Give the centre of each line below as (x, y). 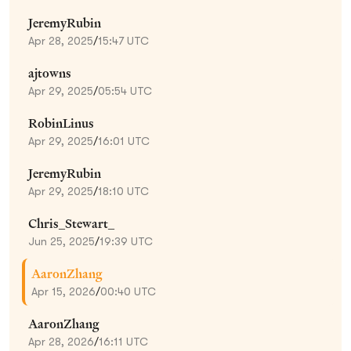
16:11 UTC (123, 341)
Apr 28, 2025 (61, 40)
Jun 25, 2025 (62, 241)
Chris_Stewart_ (71, 223)
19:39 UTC (126, 241)
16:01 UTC (124, 141)
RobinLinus (61, 123)
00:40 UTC (128, 291)
